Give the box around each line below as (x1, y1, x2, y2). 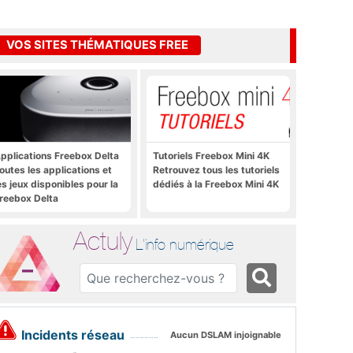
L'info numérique (136, 235, 235, 253)
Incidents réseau (21, 327, 125, 344)
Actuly (73, 225, 133, 255)
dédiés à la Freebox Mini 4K (153, 177, 279, 190)
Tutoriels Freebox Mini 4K (153, 149, 269, 162)
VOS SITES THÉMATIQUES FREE (6, 38, 188, 53)
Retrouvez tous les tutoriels (153, 163, 280, 176)
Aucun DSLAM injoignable (170, 329, 282, 341)
